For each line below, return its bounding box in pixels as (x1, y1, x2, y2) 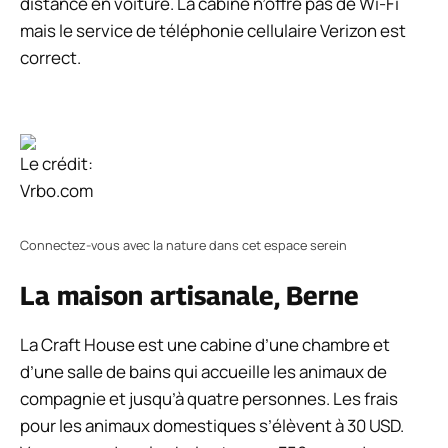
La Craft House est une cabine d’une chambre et (20, 333, 390, 357)
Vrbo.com (20, 179, 93, 203)
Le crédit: (20, 152, 93, 176)
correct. (20, 45, 81, 69)
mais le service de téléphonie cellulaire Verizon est (20, 18, 406, 42)
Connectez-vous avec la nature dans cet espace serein (20, 235, 347, 254)
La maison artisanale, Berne (20, 280, 359, 312)
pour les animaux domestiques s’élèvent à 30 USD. (20, 414, 404, 438)
